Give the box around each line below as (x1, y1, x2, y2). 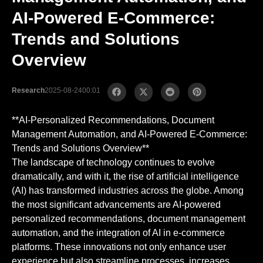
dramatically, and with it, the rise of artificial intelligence (12, 171, 239, 181)
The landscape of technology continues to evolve (12, 157, 215, 167)
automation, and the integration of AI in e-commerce (12, 227, 225, 238)
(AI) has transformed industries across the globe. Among (12, 185, 244, 195)
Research (12, 86, 45, 95)
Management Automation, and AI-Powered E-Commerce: (12, 129, 247, 139)
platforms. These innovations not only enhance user (12, 241, 226, 252)
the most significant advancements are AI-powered (12, 199, 221, 210)
